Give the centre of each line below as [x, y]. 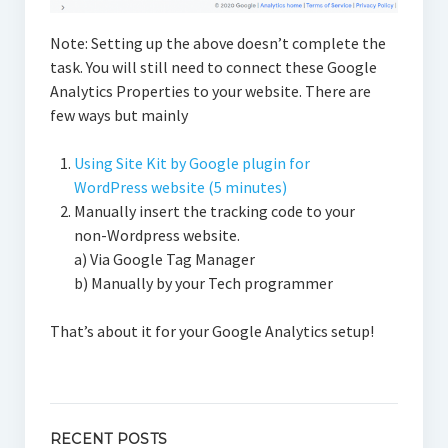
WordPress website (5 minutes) [180, 186]
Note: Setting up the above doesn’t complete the [217, 42]
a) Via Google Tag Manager [164, 258]
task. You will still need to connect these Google [213, 66]
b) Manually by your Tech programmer [203, 282]
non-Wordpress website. [156, 234]
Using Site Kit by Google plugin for [191, 162]
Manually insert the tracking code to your [214, 210]
